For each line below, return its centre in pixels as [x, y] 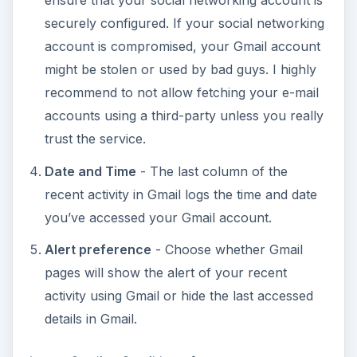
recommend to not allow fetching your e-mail [181, 93]
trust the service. [95, 139]
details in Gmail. [90, 319]
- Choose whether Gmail [227, 250]
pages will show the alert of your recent [165, 273]
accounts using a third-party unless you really [184, 116]
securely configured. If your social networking [184, 24]
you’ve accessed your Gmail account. [158, 217]
